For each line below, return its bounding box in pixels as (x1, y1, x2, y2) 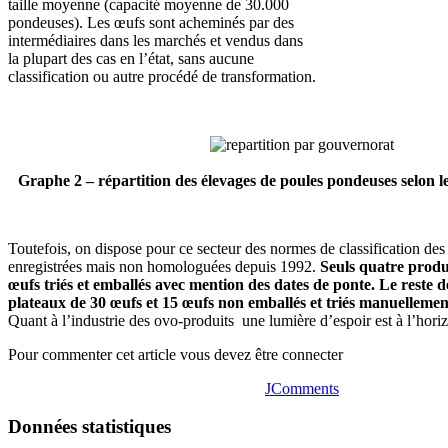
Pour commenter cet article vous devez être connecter (8, 345, 343, 363)
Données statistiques (8, 416, 171, 438)
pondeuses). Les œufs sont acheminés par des (8, 13, 294, 31)
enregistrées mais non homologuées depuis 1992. (8, 257, 320, 275)
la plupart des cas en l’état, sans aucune (8, 49, 254, 67)
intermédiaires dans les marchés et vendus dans (8, 31, 303, 49)
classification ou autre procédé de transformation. (8, 67, 316, 85)
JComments (265, 379, 339, 397)
